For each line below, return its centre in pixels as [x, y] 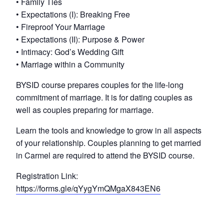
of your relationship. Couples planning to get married [108, 142]
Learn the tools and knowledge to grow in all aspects [109, 130]
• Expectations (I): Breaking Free [73, 14]
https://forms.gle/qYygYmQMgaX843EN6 [88, 188]
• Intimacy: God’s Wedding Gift [70, 51]
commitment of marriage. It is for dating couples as [104, 97]
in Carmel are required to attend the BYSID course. [105, 155]
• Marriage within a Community [70, 64]
